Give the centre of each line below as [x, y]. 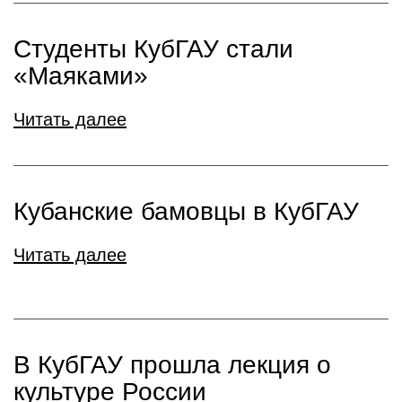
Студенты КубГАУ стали [153, 49]
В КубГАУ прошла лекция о [172, 365]
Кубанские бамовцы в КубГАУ [186, 211]
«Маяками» [81, 76]
